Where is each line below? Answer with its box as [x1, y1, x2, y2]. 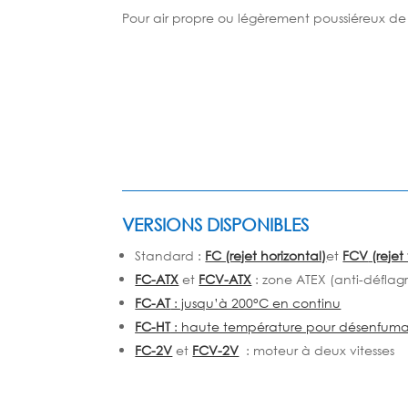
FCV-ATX [199, 270, 252, 288]
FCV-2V [192, 341, 240, 359]
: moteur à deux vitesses [239, 341, 395, 359]
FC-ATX [135, 270, 179, 288]
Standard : [135, 246, 206, 264]
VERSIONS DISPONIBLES [122, 213, 310, 235]
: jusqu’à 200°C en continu [170, 293, 342, 311]
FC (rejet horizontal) [205, 246, 327, 264]
